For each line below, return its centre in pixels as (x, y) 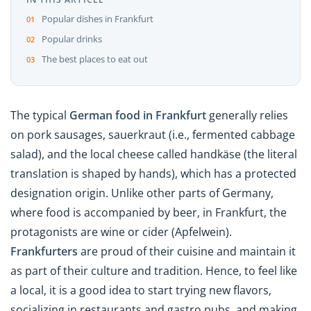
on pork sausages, (59, 135)
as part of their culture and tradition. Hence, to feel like (154, 271)
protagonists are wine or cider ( (93, 232)
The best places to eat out (94, 59)
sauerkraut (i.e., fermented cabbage (202, 135)
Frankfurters (44, 252)
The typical (40, 116)
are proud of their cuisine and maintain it (187, 252)
